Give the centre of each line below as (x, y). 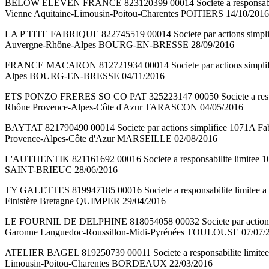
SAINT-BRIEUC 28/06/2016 (61, 170)
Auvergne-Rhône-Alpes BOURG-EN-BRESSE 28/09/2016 (119, 45)
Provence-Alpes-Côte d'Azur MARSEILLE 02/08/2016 (111, 139)
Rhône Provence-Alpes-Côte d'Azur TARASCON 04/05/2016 (124, 107)
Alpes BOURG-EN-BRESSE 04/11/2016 (85, 76)
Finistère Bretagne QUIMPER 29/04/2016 (85, 201)
